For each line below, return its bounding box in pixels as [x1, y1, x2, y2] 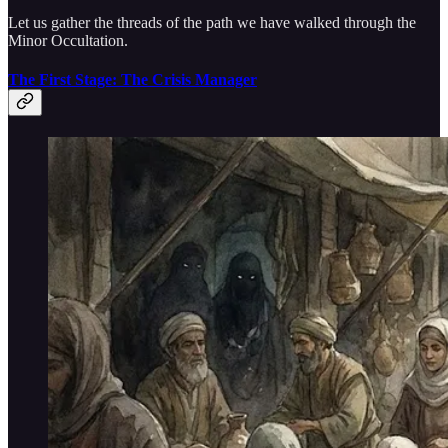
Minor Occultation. [8, 31, 128, 49]
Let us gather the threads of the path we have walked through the [8, 13, 416, 31]
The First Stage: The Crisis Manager [8, 71, 257, 89]
